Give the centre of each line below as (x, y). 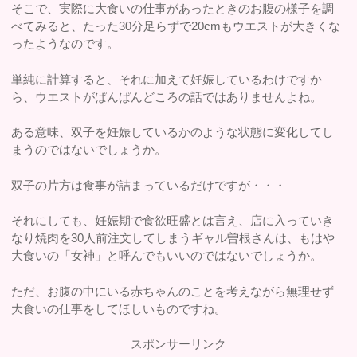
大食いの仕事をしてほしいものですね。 (119, 308)
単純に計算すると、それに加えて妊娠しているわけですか (167, 79)
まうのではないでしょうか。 (89, 150)
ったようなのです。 (65, 44)
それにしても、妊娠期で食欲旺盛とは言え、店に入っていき (173, 221)
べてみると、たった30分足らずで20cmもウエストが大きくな (176, 26)
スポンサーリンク (178, 344)
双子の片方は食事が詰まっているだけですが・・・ (149, 185)
